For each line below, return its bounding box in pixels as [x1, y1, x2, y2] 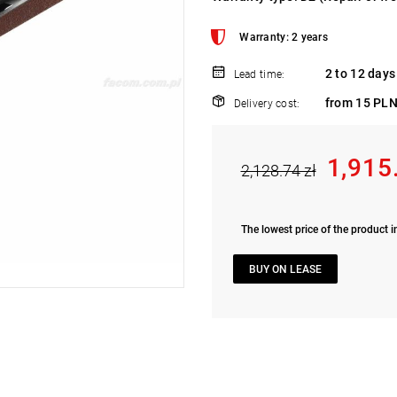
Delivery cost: [233, 97, 300, 111]
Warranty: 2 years [239, 31, 329, 44]
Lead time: [233, 68, 285, 82]
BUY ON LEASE [249, 262, 322, 276]
